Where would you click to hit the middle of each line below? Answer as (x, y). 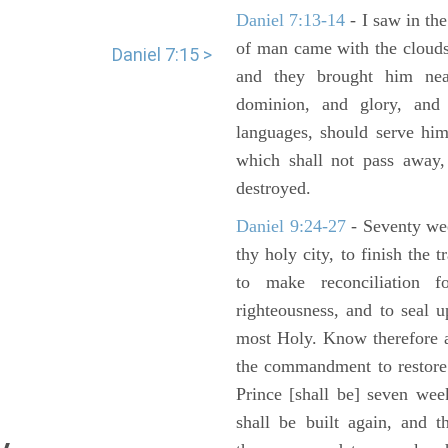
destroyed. (273, 188)
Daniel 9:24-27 (291, 226)
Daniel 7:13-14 (291, 20)
